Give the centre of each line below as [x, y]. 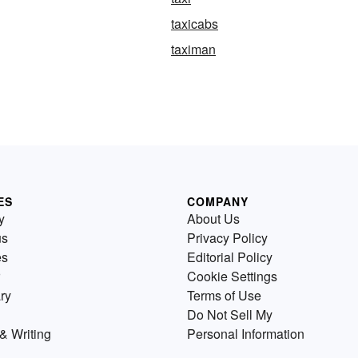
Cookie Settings [232, 276]
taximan [193, 49]
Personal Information [246, 334]
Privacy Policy [227, 238]
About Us [213, 219]
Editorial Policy [230, 257]
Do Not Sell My [230, 314]
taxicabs [195, 24]
